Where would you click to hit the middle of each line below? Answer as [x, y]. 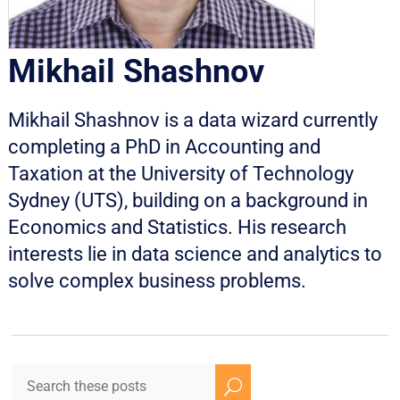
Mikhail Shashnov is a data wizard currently [192, 121]
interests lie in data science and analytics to [195, 254]
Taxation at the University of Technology [180, 174]
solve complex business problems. [157, 281]
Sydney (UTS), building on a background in [187, 201]
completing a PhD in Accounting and [164, 147]
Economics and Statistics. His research [177, 228]
